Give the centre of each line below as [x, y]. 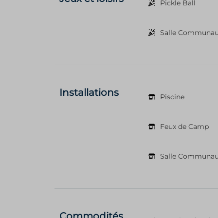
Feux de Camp [184, 126]
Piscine [172, 97]
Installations [89, 92]
